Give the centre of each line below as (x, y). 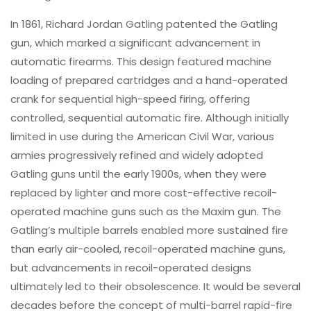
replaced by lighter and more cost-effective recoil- (144, 192)
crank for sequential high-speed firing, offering (130, 99)
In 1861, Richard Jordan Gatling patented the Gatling (144, 24)
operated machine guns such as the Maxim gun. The (146, 211)
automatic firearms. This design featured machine (141, 61)
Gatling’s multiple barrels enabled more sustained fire (149, 230)
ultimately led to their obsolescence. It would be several (155, 286)
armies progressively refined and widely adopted (137, 155)
